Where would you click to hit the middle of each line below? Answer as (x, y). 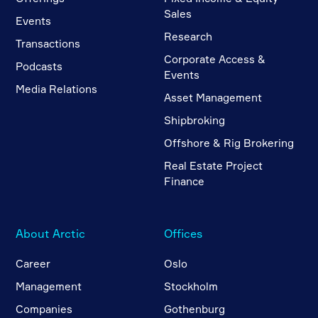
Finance (185, 181)
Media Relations (57, 89)
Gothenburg (195, 309)
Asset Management (213, 98)
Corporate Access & (215, 59)
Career (33, 264)
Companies (44, 309)
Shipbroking (195, 120)
